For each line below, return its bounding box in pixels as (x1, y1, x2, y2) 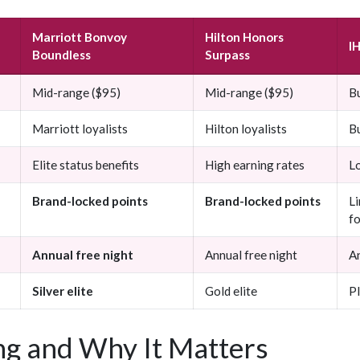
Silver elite (32, 284, 93, 299)
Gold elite (205, 284, 257, 299)
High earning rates (205, 157, 305, 173)
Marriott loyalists (32, 121, 128, 137)
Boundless (32, 47, 91, 63)
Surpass (205, 47, 250, 63)
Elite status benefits (32, 157, 139, 173)
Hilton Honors (205, 30, 284, 45)
